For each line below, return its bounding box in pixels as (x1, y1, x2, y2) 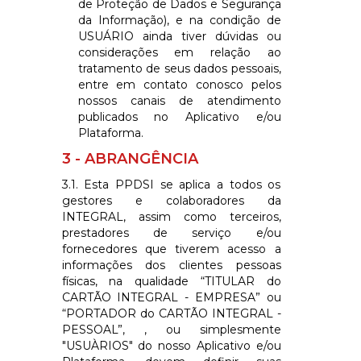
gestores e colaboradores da (61, 193, 281, 208)
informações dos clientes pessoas (61, 257, 281, 272)
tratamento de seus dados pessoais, (77, 60, 281, 76)
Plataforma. (77, 125, 143, 140)
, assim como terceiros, (122, 209, 281, 224)
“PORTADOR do (61, 305, 155, 321)
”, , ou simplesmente (117, 322, 281, 337)
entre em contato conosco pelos (77, 77, 281, 92)
